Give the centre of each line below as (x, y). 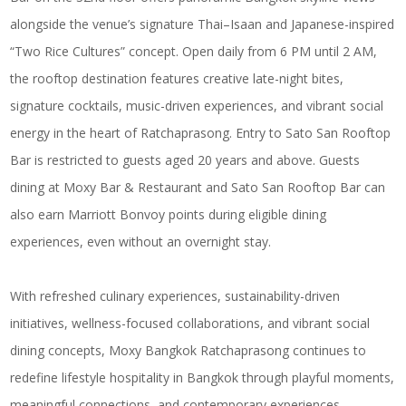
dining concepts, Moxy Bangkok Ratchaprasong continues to (188, 350)
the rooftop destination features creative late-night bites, (177, 78)
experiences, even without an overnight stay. (141, 242)
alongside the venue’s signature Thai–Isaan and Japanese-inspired (203, 24)
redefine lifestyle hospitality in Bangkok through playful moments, (203, 377)
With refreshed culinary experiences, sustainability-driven (175, 296)
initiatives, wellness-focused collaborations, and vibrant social (190, 323)
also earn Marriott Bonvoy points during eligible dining (169, 214)
